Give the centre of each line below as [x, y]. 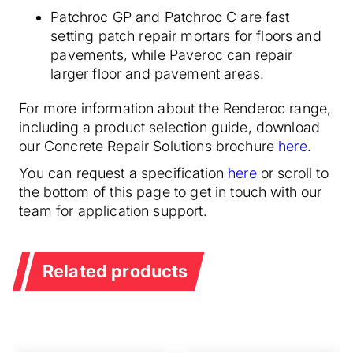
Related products [115, 271]
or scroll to [292, 173]
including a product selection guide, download [170, 127]
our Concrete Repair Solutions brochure [149, 146]
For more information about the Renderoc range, [175, 108]
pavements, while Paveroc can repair [172, 55]
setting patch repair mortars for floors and [186, 36]
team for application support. [115, 211]
